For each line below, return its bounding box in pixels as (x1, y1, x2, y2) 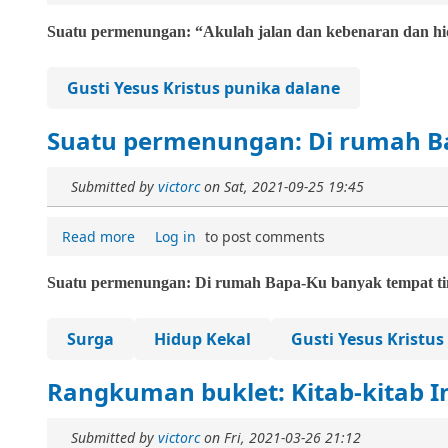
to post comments (201, 227, 325, 246)
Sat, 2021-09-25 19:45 (224, 177, 364, 196)
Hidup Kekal (154, 328, 251, 350)
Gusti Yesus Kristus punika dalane (67, 77, 340, 99)
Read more (62, 227, 135, 246)
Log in (155, 227, 196, 246)
